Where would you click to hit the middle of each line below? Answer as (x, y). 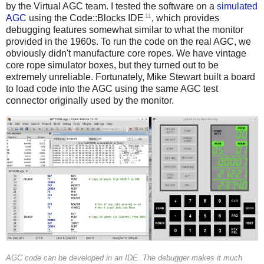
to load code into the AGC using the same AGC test (112, 89)
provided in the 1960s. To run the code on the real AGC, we (128, 42)
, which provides (185, 18)
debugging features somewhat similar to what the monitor (125, 30)
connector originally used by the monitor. (90, 101)
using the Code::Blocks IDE (85, 18)
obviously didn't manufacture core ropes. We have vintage (126, 54)
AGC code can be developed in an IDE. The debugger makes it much (124, 258)
